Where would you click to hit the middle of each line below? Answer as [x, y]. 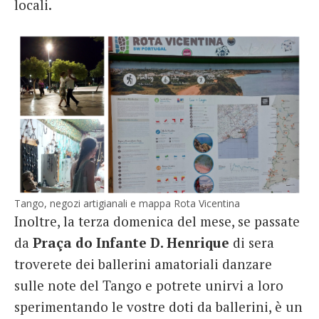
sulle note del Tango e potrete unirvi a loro [149, 286]
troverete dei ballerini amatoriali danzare [143, 264]
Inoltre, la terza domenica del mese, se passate [157, 221]
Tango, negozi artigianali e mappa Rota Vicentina [127, 204]
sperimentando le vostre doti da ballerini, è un [158, 307]
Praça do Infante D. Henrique [131, 243]
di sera [252, 243]
